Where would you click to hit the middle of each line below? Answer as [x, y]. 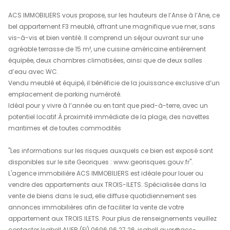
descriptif [46, 91]
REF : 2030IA [144, 12]
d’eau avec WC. [42, 205]
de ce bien [35, 105]
